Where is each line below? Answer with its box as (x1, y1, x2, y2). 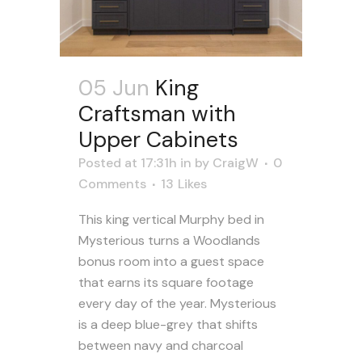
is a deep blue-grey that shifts (78, 315, 258, 333)
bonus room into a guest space (78, 252, 264, 270)
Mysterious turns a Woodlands (78, 231, 260, 249)
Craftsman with (78, 99, 236, 128)
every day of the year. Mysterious (78, 294, 276, 312)
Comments (78, 175, 146, 192)
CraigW (213, 154, 259, 171)
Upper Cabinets (78, 124, 238, 154)
